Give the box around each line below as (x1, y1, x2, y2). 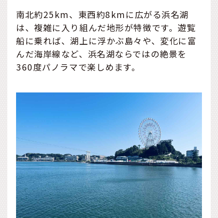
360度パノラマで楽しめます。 (16, 60, 141, 73)
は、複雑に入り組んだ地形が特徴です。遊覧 (16, 21, 196, 34)
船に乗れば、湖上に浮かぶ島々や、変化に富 (16, 34, 197, 47)
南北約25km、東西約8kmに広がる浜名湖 (16, 8, 189, 20)
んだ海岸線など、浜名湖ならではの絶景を (16, 47, 187, 60)
